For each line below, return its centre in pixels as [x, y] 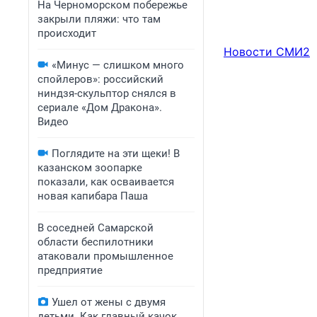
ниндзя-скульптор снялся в [107, 93]
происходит [67, 33]
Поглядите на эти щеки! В [116, 154]
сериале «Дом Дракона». [100, 108]
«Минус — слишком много [118, 65]
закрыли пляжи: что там [99, 19]
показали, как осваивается [106, 182]
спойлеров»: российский [100, 79]
